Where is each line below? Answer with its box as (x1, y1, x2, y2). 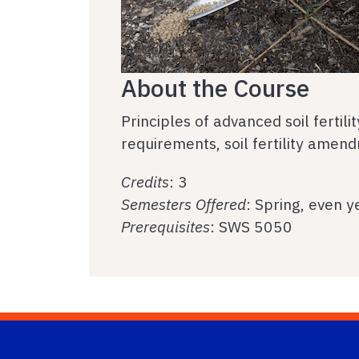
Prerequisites (121, 216, 210, 236)
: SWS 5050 (210, 216, 292, 236)
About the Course (121, 72, 309, 103)
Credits (121, 171, 169, 192)
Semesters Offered (121, 194, 246, 214)
